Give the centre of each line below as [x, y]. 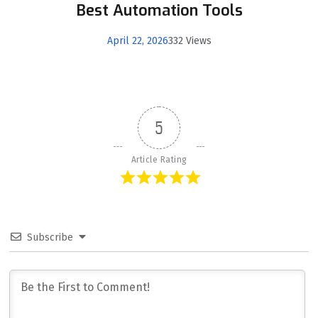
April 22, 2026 [137, 41]
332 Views [190, 41]
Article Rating [159, 160]
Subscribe [50, 238]
